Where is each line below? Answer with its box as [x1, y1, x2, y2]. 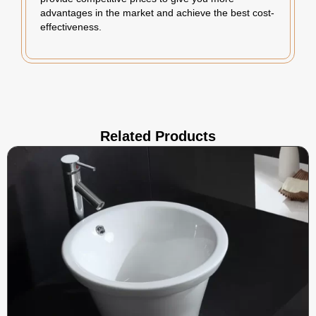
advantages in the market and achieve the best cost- [40, 7, 274, 18]
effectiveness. [40, 21, 102, 32]
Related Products [100, 128, 216, 144]
